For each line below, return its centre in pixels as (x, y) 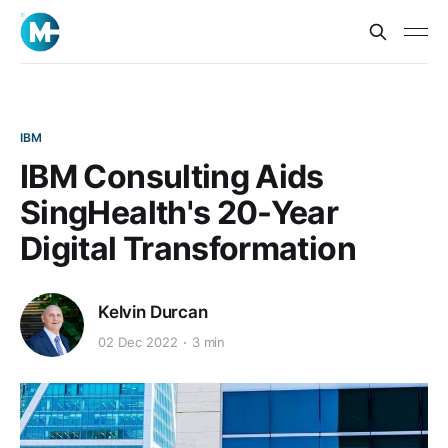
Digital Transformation (188, 248)
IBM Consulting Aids (172, 176)
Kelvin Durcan (153, 311)
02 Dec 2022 (138, 342)
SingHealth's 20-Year (179, 212)
